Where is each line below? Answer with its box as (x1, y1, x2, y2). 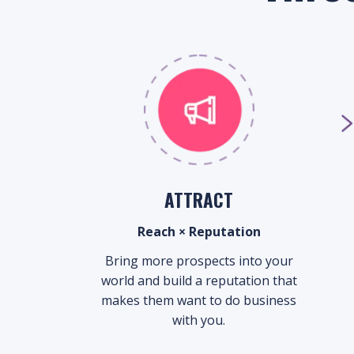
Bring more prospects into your (104, 252, 293, 269)
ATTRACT (164, 186, 234, 213)
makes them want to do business (101, 292, 297, 309)
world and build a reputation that (100, 272, 297, 289)
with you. (172, 311, 226, 329)
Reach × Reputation (137, 223, 261, 240)
